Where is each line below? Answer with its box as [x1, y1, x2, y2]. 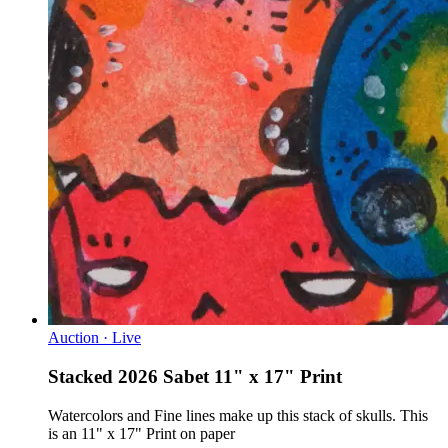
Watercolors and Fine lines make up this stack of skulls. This [48, 406, 428, 424]
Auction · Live [48, 329, 141, 347]
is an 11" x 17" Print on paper [48, 424, 235, 442]
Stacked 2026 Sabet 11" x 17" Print [48, 365, 342, 387]
